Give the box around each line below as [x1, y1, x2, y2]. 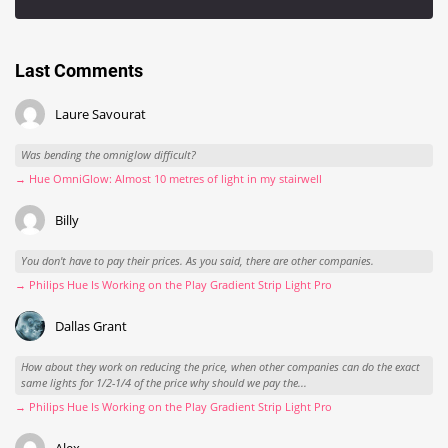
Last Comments [15, 59, 143, 81]
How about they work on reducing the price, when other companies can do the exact [20, 359, 420, 375]
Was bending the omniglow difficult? [20, 147, 196, 163]
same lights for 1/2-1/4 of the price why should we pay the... [20, 375, 307, 391]
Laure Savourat [54, 104, 146, 123]
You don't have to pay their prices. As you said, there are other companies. [20, 253, 374, 269]
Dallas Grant [54, 317, 127, 336]
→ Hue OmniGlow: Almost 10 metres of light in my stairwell [15, 170, 322, 186]
